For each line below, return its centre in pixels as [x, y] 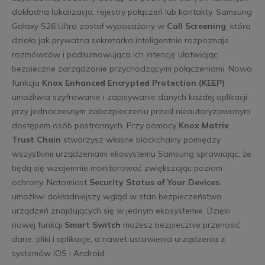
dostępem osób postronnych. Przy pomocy [95, 126]
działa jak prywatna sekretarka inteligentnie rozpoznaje [120, 41]
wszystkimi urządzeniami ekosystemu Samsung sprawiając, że [131, 154]
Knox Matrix [203, 126]
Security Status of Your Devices [154, 182]
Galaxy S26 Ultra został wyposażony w [89, 26]
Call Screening [196, 26]
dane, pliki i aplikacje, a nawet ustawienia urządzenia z [118, 239]
